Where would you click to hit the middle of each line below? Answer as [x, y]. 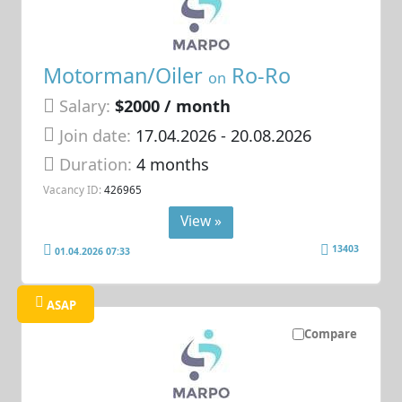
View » [201, 221]
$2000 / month [173, 106]
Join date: [96, 135]
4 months [173, 165]
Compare [330, 333]
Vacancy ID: [73, 189]
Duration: [98, 165]
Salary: [85, 106]
